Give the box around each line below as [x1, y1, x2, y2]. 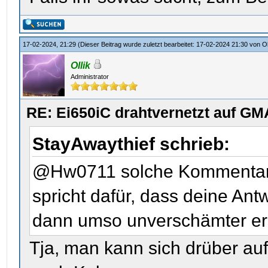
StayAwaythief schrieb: [32, 134, 235, 154]
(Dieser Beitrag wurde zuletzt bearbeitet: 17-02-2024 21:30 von [78, 41, 263, 48]
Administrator [71, 73, 109, 80]
